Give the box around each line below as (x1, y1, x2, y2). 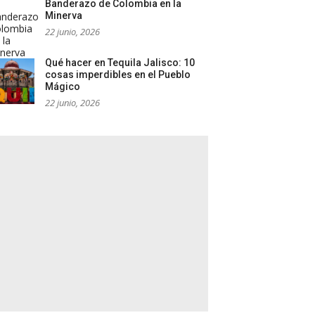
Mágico (45, 81, 80, 93)
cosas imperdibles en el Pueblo (45, 69, 191, 81)
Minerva (45, 10, 82, 22)
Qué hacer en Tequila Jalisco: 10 (45, 57, 195, 69)
